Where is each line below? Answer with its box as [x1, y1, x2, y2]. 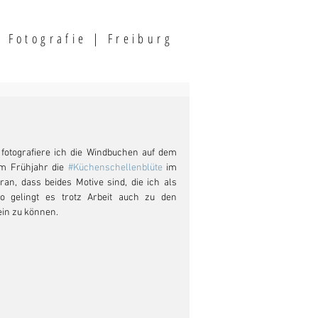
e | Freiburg [78, 30, 173, 47]
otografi [16, 30, 79, 47]
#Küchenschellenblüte [67, 162, 163, 174]
